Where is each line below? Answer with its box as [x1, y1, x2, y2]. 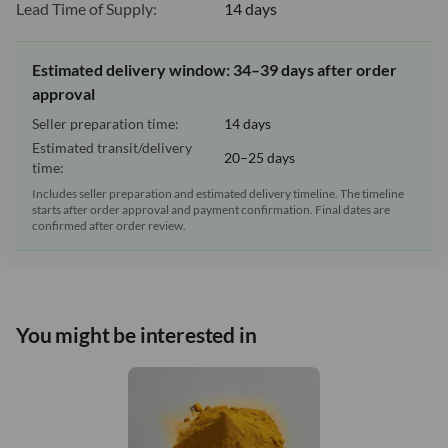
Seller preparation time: [32, 114, 179, 132]
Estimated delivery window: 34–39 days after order [32, 59, 397, 79]
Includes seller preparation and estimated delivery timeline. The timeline [32, 185, 404, 201]
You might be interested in [16, 321, 257, 347]
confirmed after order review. [32, 217, 186, 233]
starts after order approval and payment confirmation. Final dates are [32, 201, 390, 217]
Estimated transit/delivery [32, 138, 192, 156]
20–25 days [224, 148, 295, 166]
